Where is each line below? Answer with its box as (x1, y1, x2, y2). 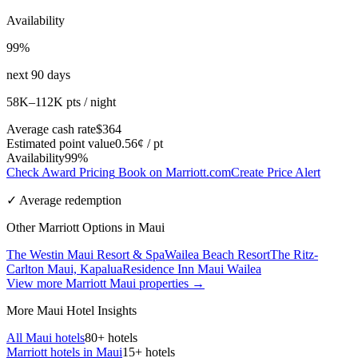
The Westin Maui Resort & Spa (6, 248, 165, 262)
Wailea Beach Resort (165, 248, 270, 262)
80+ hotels (85, 331, 137, 345)
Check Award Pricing (6, 165, 115, 180)
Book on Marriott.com (115, 165, 231, 180)
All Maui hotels (6, 331, 85, 345)
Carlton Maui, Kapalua (6, 262, 122, 276)
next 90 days (6, 68, 70, 82)
